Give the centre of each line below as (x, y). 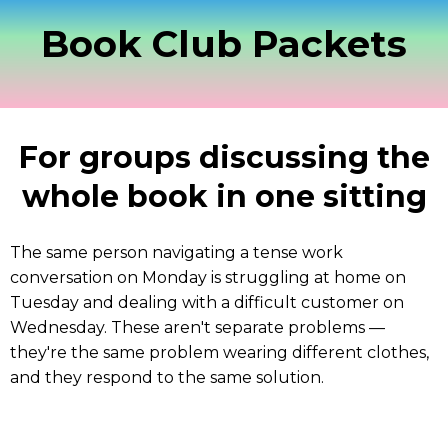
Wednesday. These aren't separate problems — (197, 327)
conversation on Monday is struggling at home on (208, 277)
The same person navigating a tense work (176, 252)
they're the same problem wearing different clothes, (219, 352)
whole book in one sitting (224, 196)
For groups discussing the (224, 157)
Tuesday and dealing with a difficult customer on (207, 302)
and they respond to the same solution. (167, 377)
